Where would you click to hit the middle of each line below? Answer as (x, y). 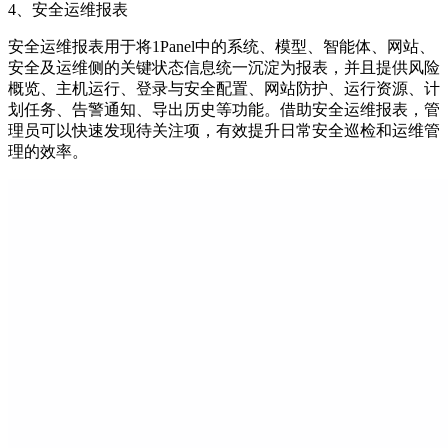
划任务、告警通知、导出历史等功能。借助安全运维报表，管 (224, 109)
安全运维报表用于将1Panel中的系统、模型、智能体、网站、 (221, 46)
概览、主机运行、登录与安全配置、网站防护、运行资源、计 (224, 88)
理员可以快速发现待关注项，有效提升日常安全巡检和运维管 (224, 130)
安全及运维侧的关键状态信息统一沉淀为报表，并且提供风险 (224, 67)
